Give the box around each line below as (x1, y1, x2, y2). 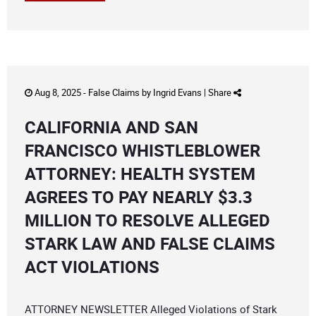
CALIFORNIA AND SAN (25, 116, 198, 139)
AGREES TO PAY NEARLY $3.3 (25, 186, 253, 209)
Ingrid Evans (153, 86, 202, 99)
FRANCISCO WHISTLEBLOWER (25, 139, 260, 162)
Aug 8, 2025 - (32, 86, 88, 99)
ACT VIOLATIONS (25, 255, 159, 279)
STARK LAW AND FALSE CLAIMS (25, 232, 275, 255)
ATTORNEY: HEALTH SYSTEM (25, 162, 255, 186)
